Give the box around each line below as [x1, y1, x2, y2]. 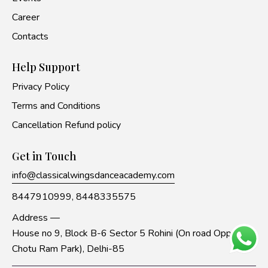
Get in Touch [12, 148, 77, 163]
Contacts [12, 29, 48, 43]
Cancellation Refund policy [12, 118, 121, 132]
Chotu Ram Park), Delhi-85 [12, 242, 124, 256]
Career [12, 10, 39, 24]
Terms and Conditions [12, 99, 100, 113]
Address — [12, 211, 60, 225]
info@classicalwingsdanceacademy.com [12, 169, 175, 182]
